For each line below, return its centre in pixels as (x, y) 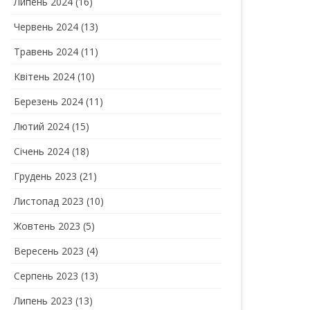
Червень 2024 (46, 26)
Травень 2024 (46, 51)
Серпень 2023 (46, 275)
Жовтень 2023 (47, 226)
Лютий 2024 (42, 126)
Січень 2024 (42, 151)
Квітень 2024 (45, 76)
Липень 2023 (44, 300)
